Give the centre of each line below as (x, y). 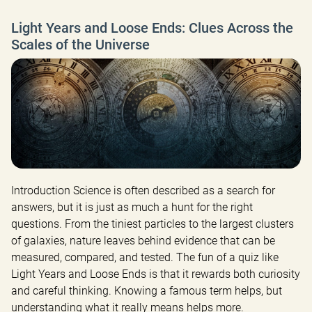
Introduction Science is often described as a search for (143, 191)
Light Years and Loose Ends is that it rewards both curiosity (156, 274)
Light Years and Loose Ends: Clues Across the (152, 28)
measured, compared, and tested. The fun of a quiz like (145, 258)
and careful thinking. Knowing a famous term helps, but (147, 291)
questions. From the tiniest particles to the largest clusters (153, 224)
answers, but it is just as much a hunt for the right (132, 208)
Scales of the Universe (80, 44)
